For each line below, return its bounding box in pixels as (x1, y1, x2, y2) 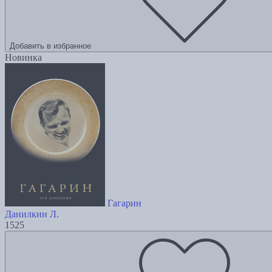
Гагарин (107, 198, 141, 209)
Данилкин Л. (5, 209, 59, 220)
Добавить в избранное (10, 41, 91, 51)
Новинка (5, 52, 42, 63)
